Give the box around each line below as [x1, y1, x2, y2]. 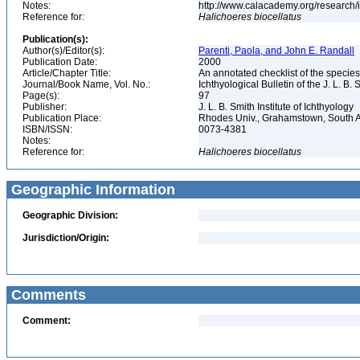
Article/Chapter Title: [22, 67, 111, 79]
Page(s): [22, 90, 59, 101]
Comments [7, 287, 86, 303]
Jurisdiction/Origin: [22, 232, 109, 243]
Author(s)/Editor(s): [22, 45, 104, 56]
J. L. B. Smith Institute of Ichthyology [198, 101, 356, 112]
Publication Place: [22, 112, 101, 124]
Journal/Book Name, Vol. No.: [22, 79, 150, 90]
